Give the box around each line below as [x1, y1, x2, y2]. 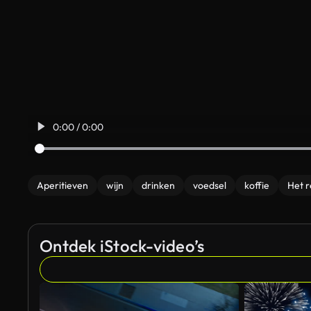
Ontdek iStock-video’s [40, 235, 205, 256]
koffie [244, 179, 269, 192]
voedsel [193, 179, 226, 192]
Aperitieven [37, 179, 88, 192]
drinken [142, 179, 175, 192]
